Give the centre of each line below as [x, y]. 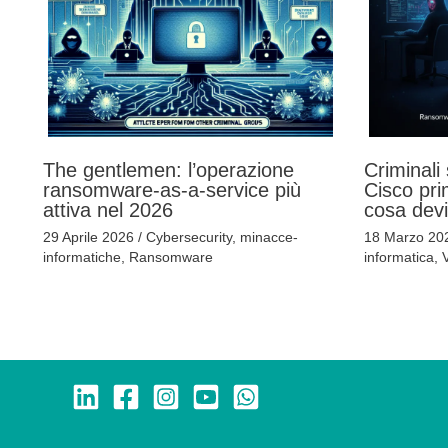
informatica [398, 256]
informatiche [81, 256]
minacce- [268, 236]
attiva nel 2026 [107, 209]
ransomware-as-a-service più [171, 189]
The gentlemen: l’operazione [168, 169]
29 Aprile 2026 [90, 236]
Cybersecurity [188, 236]
